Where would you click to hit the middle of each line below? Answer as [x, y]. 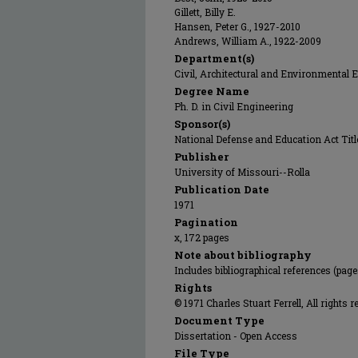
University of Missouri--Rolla [242, 172]
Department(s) [214, 58]
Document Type [219, 320]
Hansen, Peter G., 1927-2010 [237, 26]
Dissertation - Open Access [236, 336]
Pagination [206, 222]
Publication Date [222, 189]
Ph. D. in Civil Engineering [234, 106]
